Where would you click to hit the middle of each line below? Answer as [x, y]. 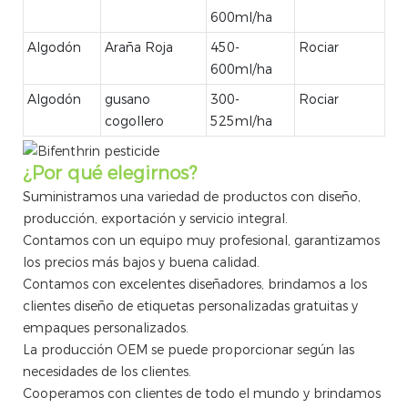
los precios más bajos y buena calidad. [141, 262]
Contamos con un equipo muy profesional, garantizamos [201, 240]
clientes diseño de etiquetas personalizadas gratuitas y [190, 306]
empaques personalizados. [106, 327]
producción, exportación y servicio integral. [155, 218]
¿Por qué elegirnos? [110, 173]
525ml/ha [241, 121]
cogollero [134, 121]
